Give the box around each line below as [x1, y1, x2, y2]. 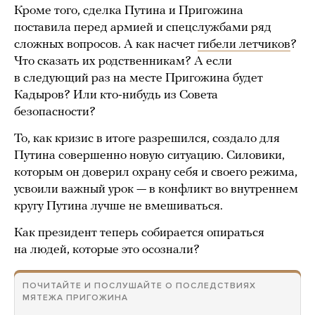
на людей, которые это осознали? [14, 243, 200, 257]
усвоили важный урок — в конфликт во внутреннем [14, 183, 298, 197]
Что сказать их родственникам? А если [14, 55, 232, 69]
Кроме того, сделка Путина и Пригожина [14, 4, 243, 18]
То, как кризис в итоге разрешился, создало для [14, 132, 280, 146]
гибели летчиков [198, 38, 290, 52]
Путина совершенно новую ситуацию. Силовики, [14, 149, 285, 163]
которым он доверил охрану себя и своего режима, [14, 166, 297, 180]
